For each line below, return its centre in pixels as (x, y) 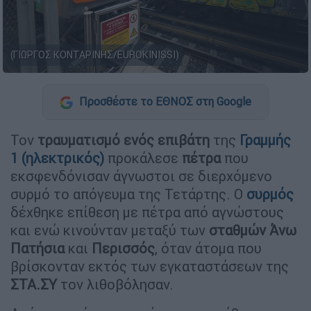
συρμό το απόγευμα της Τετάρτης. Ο (128, 194)
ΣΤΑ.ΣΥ (34, 284)
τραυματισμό (79, 140)
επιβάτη (184, 140)
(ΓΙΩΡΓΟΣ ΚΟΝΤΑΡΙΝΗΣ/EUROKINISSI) (95, 55)
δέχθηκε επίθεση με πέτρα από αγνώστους (147, 212)
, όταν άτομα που (208, 248)
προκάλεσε (143, 158)
